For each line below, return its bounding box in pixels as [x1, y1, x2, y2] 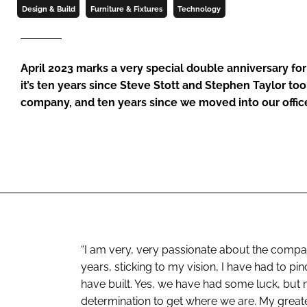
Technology [177, 4, 221, 13]
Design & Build [21, 4, 75, 13]
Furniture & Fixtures [90, 4, 162, 13]
